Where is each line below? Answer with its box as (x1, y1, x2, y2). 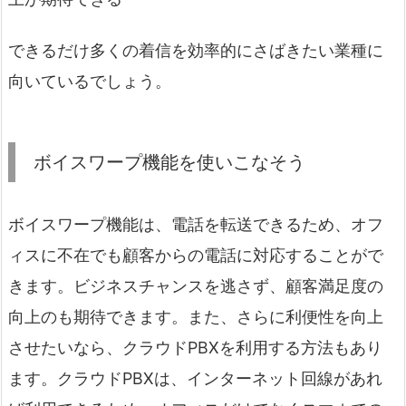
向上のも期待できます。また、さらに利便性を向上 (8, 307, 383, 327)
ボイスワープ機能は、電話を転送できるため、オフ (8, 215, 383, 235)
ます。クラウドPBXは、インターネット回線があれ (8, 369, 382, 389)
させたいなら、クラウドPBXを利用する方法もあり (8, 338, 382, 358)
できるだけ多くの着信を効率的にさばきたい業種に (8, 41, 383, 61)
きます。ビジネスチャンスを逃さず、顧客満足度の (8, 276, 383, 296)
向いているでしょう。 (8, 72, 171, 92)
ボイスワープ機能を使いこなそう (34, 150, 305, 174)
